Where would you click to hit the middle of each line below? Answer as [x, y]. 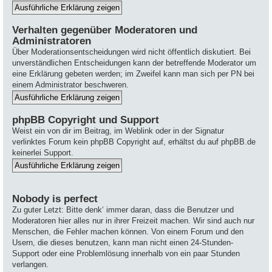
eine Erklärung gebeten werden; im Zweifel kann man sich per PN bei [133, 73]
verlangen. [30, 264]
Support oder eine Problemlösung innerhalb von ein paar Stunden [126, 253]
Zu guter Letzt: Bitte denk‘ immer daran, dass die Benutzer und [123, 209]
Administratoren [52, 41]
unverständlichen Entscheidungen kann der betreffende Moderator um [134, 63]
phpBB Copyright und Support [86, 120]
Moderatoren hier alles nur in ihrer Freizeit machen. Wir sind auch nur [133, 220]
